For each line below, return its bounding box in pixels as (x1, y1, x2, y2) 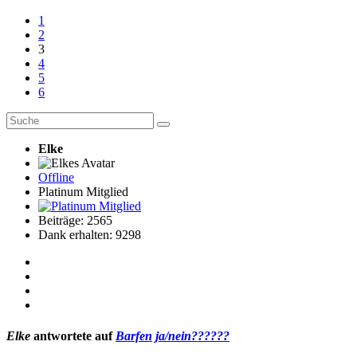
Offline (38, 170, 74, 184)
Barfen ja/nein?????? (116, 329, 229, 343)
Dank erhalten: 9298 (38, 227, 141, 241)
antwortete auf (30, 329, 116, 343)
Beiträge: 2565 (38, 213, 112, 227)
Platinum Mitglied (38, 184, 128, 198)
